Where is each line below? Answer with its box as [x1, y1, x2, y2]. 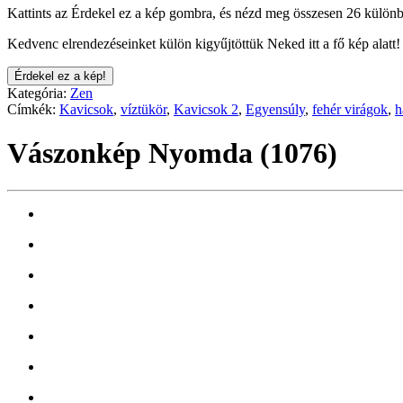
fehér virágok [312, 101, 388, 117]
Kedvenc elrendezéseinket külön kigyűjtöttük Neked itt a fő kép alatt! [7, 35, 400, 51]
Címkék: [7, 101, 59, 117]
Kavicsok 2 [174, 101, 238, 117]
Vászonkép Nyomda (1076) [7, 137, 337, 170]
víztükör [121, 101, 166, 117]
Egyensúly [246, 101, 305, 117]
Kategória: [7, 85, 70, 101]
